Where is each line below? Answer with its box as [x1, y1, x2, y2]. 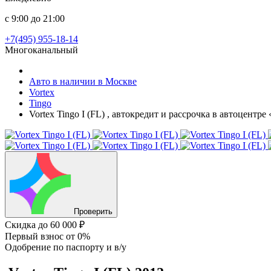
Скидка [5, 220, 38, 230]
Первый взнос [5, 231, 66, 241]
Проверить [74, 207, 113, 216]
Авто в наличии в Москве [29, 76, 137, 87]
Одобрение [5, 242, 53, 252]
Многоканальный [5, 45, 78, 55]
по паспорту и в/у [53, 242, 126, 252]
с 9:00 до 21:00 [5, 13, 65, 24]
